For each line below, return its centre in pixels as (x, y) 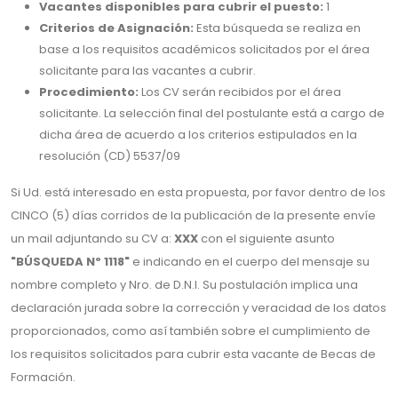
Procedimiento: (90, 92)
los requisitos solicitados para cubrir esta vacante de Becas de (193, 354)
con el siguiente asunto (267, 239)
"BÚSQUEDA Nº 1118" (70, 262)
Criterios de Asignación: (118, 28)
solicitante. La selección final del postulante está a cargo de (212, 113)
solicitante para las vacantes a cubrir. (147, 71)
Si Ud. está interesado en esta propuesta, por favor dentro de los (198, 192)
